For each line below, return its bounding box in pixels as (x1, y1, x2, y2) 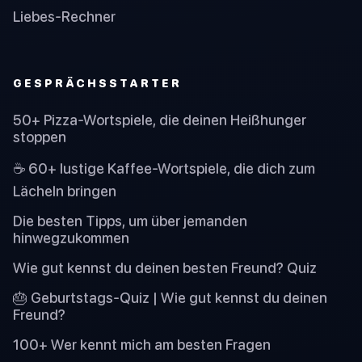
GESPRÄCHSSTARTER (13, 75, 182, 90)
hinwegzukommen (13, 229, 129, 247)
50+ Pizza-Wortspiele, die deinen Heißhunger (13, 112, 306, 129)
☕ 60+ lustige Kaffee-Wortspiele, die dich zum (13, 160, 315, 178)
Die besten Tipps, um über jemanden (13, 213, 247, 230)
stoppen (13, 128, 66, 146)
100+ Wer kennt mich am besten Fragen (13, 336, 271, 354)
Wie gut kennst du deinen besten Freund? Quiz (13, 259, 317, 277)
